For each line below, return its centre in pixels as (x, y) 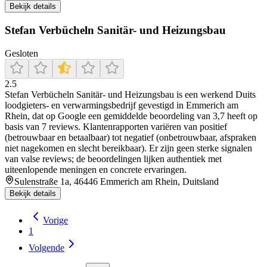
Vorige (55, 220)
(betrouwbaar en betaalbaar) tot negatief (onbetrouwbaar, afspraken (131, 137)
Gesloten (21, 53)
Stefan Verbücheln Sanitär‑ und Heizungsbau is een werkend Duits (130, 94)
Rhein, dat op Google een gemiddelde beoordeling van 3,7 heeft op (131, 116)
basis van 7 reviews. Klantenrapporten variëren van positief (116, 126)
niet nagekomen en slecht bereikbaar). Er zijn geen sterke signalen (128, 148)
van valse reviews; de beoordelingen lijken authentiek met (113, 159)
